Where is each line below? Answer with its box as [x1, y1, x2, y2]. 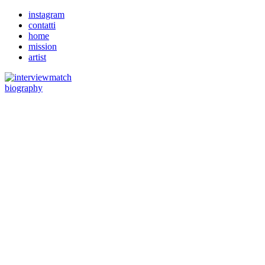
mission [28, 41, 57, 51]
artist [28, 52, 46, 62]
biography [5, 83, 43, 93]
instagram [28, 9, 64, 20]
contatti [28, 20, 56, 30]
